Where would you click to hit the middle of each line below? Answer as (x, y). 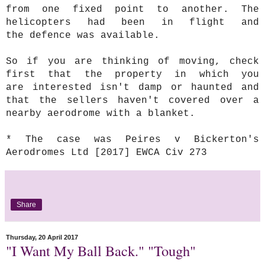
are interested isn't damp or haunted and (132, 88)
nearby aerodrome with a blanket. (104, 114)
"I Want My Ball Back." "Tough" (101, 251)
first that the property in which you (132, 75)
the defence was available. (83, 36)
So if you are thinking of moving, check (132, 62)
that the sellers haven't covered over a (132, 101)
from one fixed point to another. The (132, 10)
